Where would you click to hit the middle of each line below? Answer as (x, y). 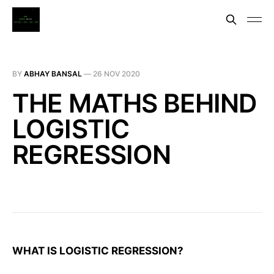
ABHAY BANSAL (53, 74)
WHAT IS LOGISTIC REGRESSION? (98, 251)
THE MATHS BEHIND (135, 103)
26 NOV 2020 (117, 74)
